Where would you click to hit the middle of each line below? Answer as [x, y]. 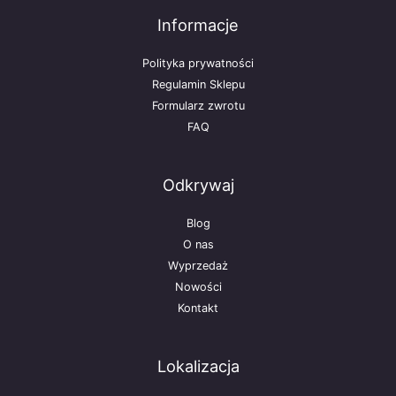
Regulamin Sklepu [198, 84]
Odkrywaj [198, 185]
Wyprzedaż [198, 266]
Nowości [198, 287]
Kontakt [198, 308]
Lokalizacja [198, 366]
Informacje [198, 24]
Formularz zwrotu [198, 106]
